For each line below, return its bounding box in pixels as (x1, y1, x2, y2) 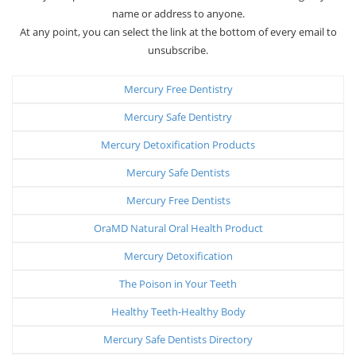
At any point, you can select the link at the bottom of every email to (19, 24, 337, 39)
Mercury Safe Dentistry (124, 109, 232, 124)
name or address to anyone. (111, 6, 245, 21)
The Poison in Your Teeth (119, 276, 237, 291)
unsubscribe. (148, 42, 208, 57)
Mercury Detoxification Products (101, 137, 255, 152)
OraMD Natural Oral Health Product (93, 220, 263, 235)
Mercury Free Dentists (126, 192, 230, 207)
